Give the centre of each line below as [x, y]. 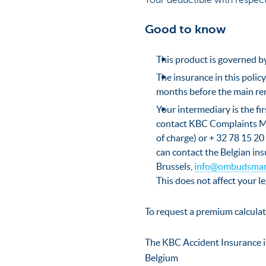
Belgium [161, 258]
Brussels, [175, 167]
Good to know [185, 30]
